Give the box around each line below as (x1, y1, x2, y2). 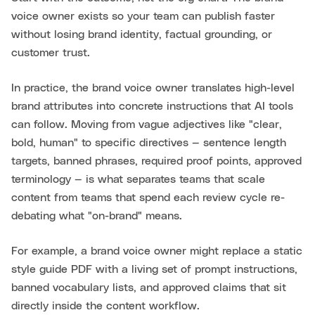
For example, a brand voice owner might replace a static (11, 245, 302, 257)
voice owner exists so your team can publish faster (11, 11, 275, 22)
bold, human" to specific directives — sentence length (11, 137, 286, 149)
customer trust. (11, 47, 90, 59)
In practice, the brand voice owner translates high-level (11, 82, 295, 94)
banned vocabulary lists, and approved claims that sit (11, 282, 286, 294)
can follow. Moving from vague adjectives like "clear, (11, 119, 282, 131)
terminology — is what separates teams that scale (11, 174, 265, 186)
